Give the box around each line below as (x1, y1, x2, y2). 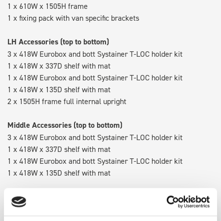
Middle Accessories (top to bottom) (7, 119, 122, 130)
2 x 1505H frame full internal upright (7, 96, 126, 106)
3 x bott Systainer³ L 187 (7, 203, 87, 214)
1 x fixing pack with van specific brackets (7, 12, 139, 23)
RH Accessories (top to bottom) (7, 191, 110, 202)
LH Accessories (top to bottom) (7, 36, 109, 47)
